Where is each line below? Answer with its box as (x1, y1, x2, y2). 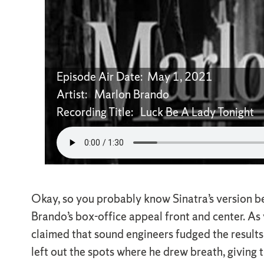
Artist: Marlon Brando (56, 87, 169, 103)
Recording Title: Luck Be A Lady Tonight (56, 104, 254, 120)
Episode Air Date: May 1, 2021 (56, 69, 213, 85)
